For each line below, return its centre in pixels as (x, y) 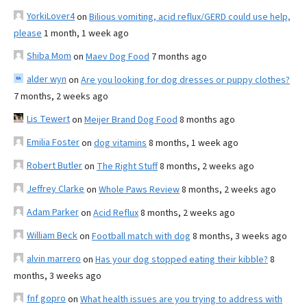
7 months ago (179, 57)
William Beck (52, 235)
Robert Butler (54, 165)
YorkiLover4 (51, 16)
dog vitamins (120, 143)
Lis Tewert (48, 119)
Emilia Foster (53, 142)
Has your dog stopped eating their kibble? (182, 259)
